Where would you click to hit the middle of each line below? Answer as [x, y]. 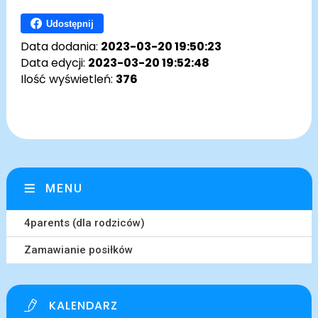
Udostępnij [70, 23]
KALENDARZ [83, 306]
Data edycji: [54, 63]
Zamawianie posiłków [78, 250]
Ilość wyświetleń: [68, 79]
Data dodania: [60, 47]
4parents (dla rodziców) [84, 223]
